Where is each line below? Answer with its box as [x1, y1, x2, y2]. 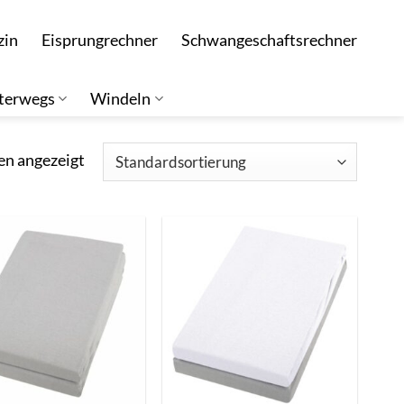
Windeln [90, 88, 151, 108]
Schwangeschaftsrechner [181, 31, 357, 50]
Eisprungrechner [41, 31, 158, 50]
